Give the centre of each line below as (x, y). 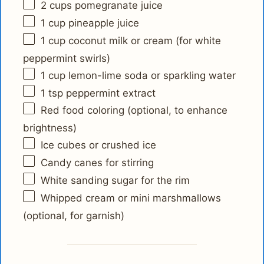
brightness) (50, 128)
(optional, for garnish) (74, 215)
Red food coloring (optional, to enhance (134, 110)
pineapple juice (103, 23)
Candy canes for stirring (98, 163)
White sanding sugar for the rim (115, 180)
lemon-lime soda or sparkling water (151, 75)
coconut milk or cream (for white (143, 40)
